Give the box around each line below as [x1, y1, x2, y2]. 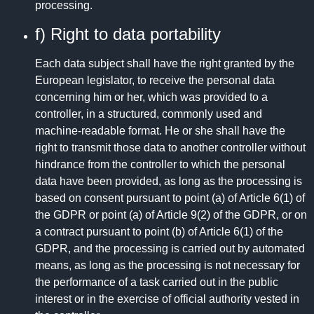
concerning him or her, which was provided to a [35, 90, 268, 103]
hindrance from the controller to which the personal [35, 158, 285, 170]
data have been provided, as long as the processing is [35, 175, 302, 187]
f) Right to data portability [35, 24, 221, 43]
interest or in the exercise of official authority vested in [35, 292, 299, 305]
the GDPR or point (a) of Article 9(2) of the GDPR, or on [35, 208, 307, 221]
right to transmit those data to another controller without [35, 141, 306, 153]
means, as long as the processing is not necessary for [35, 259, 300, 271]
